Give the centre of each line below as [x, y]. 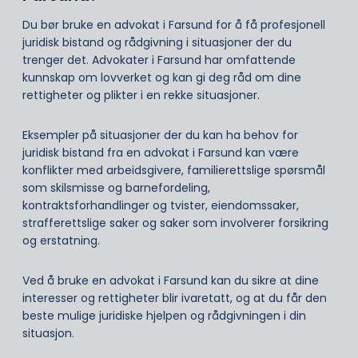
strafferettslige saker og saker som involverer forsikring [175, 223]
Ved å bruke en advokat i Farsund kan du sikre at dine [171, 280]
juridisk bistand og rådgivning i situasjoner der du [157, 42]
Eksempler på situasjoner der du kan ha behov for [160, 135]
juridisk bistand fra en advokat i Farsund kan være [161, 152]
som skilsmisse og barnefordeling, [116, 187]
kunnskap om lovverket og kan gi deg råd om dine [162, 77]
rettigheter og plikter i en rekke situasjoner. [141, 95]
